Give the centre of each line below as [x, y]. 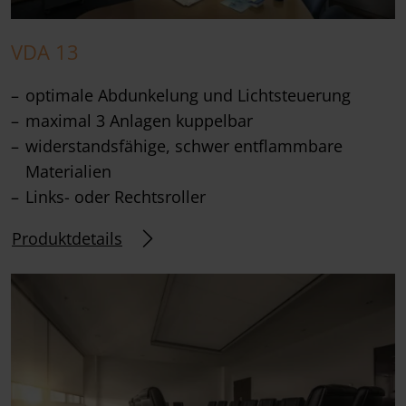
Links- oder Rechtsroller [116, 197]
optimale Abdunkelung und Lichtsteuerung [188, 96]
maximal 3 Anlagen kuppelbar [139, 121]
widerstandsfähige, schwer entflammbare [184, 146]
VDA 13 [45, 53]
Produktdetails [67, 238]
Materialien [68, 172]
